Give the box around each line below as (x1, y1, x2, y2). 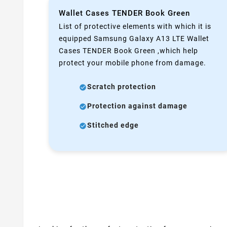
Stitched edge (87, 121, 139, 130)
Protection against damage (87, 102, 187, 110)
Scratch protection (87, 83, 156, 91)
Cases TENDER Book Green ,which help (59, 47, 198, 55)
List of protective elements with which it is (59, 22, 211, 31)
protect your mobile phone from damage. (59, 59, 206, 67)
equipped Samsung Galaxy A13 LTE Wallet (59, 34, 209, 43)
